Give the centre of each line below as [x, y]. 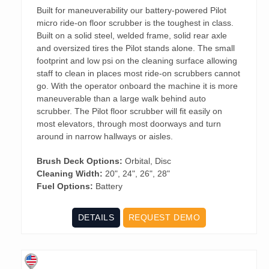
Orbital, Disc [147, 161]
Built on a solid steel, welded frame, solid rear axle [132, 35]
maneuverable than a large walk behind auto [121, 98]
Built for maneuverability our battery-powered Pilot [131, 10]
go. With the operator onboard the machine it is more [137, 86]
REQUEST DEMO [164, 217]
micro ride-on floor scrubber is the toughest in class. [135, 23]
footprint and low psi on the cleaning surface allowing [137, 60]
